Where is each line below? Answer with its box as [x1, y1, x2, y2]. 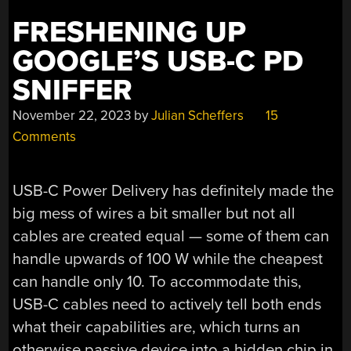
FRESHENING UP [13, 15, 247, 51]
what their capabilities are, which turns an [13, 317, 301, 338]
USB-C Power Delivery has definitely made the [13, 181, 335, 201]
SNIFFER [13, 73, 133, 109]
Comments [13, 128, 77, 146]
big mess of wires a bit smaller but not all [13, 204, 296, 224]
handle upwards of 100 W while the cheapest [13, 249, 324, 270]
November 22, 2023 [13, 107, 132, 125]
